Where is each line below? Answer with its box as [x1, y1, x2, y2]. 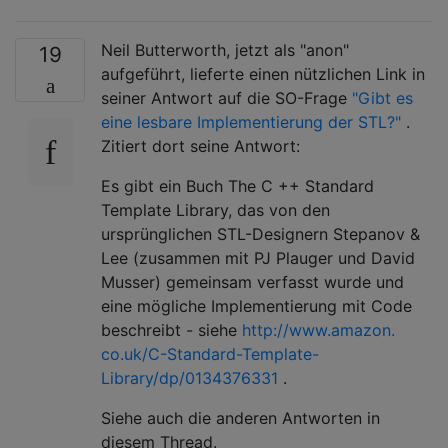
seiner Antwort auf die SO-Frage [101, 87, 352, 108]
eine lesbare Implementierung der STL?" [101, 111, 406, 132]
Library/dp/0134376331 [101, 367, 278, 388]
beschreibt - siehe [101, 319, 242, 340]
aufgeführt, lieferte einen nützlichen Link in [101, 63, 425, 84]
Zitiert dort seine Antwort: [101, 135, 300, 156]
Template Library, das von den [101, 199, 330, 220]
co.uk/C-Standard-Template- [101, 343, 319, 364]
